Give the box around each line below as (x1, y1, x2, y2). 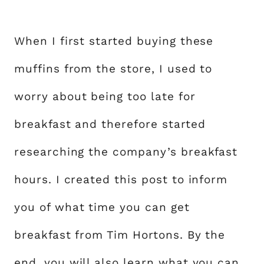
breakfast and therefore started (14, 117, 206, 131)
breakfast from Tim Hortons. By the (14, 228, 226, 242)
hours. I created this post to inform (14, 173, 228, 186)
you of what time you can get (14, 200, 190, 214)
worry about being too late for (14, 90, 196, 103)
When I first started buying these (14, 34, 214, 48)
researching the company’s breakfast (14, 145, 238, 159)
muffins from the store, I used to (14, 62, 213, 75)
